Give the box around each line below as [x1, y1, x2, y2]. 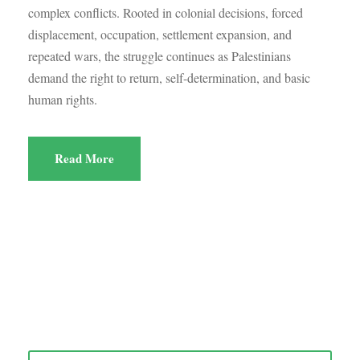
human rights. [28, 91, 97, 108]
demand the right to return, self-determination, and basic [28, 69, 310, 87]
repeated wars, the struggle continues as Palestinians [28, 47, 291, 65]
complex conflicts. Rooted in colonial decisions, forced [28, 4, 303, 22]
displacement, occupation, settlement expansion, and [28, 26, 292, 43]
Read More [55, 149, 114, 168]
